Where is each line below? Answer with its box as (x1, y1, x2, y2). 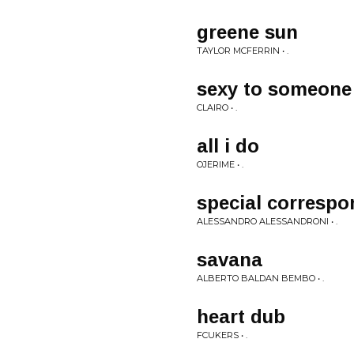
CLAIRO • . (197, 102, 237, 113)
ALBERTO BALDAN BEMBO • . (197, 273, 324, 284)
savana (197, 249, 262, 270)
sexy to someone (197, 78, 352, 100)
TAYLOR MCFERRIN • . (197, 45, 288, 56)
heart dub (197, 306, 285, 327)
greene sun (197, 21, 298, 43)
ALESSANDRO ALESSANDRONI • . (197, 216, 337, 227)
